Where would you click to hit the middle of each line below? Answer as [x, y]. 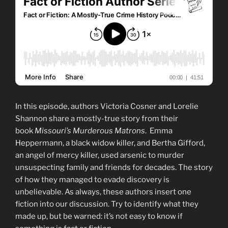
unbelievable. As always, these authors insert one [103, 192]
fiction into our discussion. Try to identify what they [107, 204]
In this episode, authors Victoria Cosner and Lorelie [107, 107]
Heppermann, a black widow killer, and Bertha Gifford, [110, 143]
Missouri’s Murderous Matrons [90, 131]
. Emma [159, 131]
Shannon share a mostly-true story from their [97, 119]
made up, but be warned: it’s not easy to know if [99, 217]
